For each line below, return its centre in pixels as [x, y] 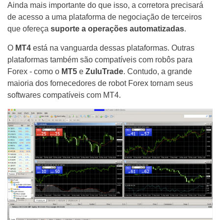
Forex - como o [34, 72]
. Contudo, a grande [158, 72]
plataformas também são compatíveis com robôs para [100, 60]
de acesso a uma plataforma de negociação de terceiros [105, 17]
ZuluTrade [104, 72]
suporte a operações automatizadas [117, 29]
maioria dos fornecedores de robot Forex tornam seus [100, 83]
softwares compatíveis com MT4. [64, 95]
